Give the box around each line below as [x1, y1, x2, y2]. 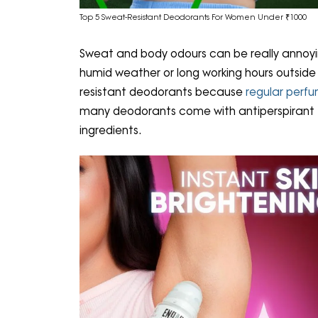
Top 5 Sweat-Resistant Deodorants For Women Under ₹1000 [79, 11, 307, 22]
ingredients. [79, 123, 145, 137]
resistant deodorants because [79, 84, 246, 99]
